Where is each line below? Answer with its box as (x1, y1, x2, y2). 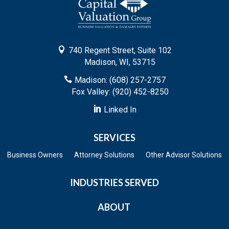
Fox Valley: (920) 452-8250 (71, 87, 169, 97)
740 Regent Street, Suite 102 (68, 45, 172, 56)
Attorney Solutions (74, 151, 134, 159)
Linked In (103, 105, 136, 115)
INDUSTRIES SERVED (70, 177, 159, 189)
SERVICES (94, 132, 135, 144)
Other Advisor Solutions (146, 151, 222, 159)
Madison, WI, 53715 (84, 57, 155, 67)
